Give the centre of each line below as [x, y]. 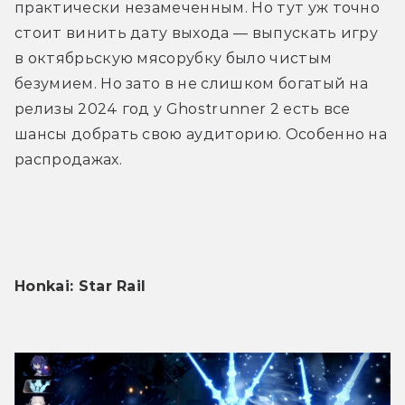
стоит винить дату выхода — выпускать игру [197, 33]
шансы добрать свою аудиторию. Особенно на [201, 135]
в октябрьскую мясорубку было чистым [174, 59]
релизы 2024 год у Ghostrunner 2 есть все [183, 109]
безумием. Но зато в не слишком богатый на [192, 84]
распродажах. [68, 160]
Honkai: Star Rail [80, 287]
